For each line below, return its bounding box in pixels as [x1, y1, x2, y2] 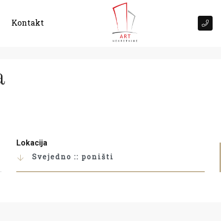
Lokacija [16, 138, 48, 147]
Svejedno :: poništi [32, 151, 114, 161]
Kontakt [11, 17, 44, 28]
